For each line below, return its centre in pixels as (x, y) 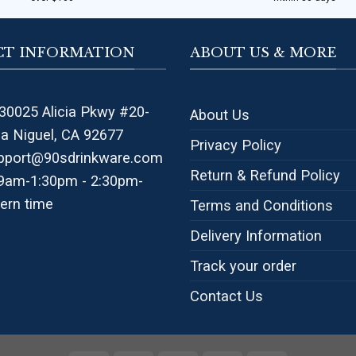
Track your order (243, 266)
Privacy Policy (236, 145)
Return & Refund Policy (265, 176)
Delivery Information (256, 236)
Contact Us (226, 296)
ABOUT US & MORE (263, 52)
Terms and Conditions (261, 206)
